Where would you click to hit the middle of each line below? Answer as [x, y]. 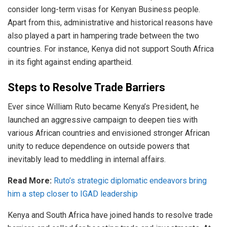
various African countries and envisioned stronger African [109, 133]
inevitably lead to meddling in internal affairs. [87, 160]
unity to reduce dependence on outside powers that [99, 146]
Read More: [30, 181]
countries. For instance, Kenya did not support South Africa [111, 49]
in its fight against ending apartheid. [70, 62]
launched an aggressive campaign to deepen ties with [103, 120]
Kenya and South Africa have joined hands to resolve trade [110, 215]
